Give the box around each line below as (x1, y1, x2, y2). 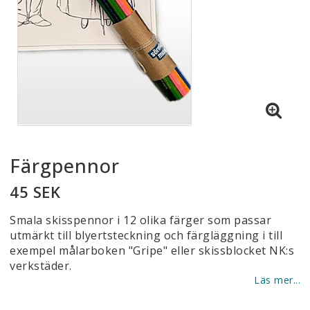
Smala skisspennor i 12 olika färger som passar (10, 212, 271, 228)
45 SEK (10, 181, 60, 202)
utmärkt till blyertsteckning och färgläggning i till (10, 228, 282, 243)
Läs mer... (254, 273, 300, 286)
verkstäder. (10, 258, 72, 273)
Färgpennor (10, 153, 120, 179)
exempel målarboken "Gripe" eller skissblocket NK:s (10, 243, 294, 258)
